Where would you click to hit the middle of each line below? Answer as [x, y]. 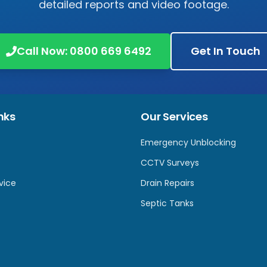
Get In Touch [225, 51]
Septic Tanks [167, 203]
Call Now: [43, 51]
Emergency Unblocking [188, 142]
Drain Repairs [167, 183]
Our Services [174, 117]
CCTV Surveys [170, 163]
